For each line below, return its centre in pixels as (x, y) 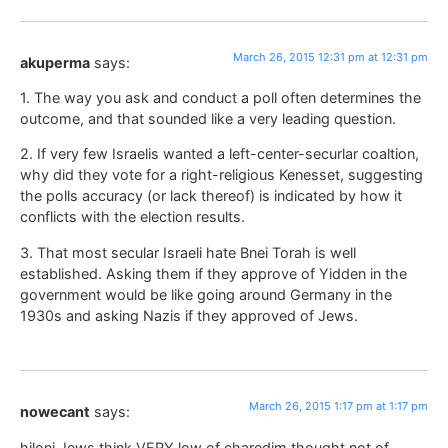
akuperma (55, 62)
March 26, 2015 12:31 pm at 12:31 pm (330, 56)
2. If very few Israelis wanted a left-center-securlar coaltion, (219, 154)
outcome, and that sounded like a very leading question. (208, 118)
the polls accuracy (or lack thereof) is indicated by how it (211, 196)
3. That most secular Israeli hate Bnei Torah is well (188, 252)
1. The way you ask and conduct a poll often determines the (220, 97)
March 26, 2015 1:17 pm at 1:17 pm (338, 406)
